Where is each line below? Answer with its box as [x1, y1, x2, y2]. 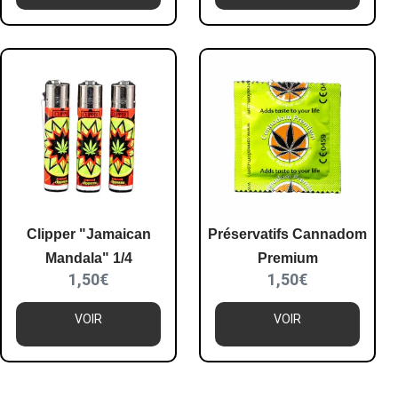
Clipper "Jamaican [26, 226, 151, 242]
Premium [257, 250, 318, 266]
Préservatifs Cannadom [208, 226, 368, 242]
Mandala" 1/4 [44, 250, 132, 266]
